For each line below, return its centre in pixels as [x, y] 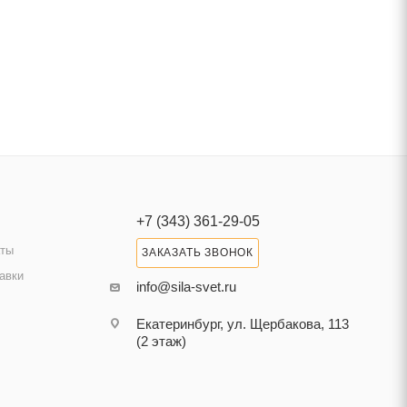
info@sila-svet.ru [186, 287]
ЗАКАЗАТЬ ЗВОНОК [197, 253]
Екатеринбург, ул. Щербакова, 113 [242, 324]
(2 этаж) [161, 341]
